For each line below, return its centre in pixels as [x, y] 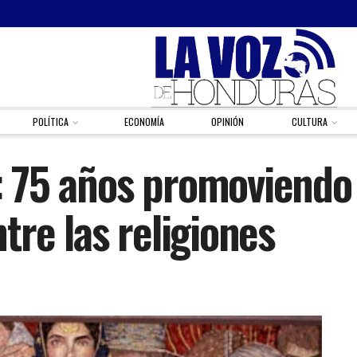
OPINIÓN [228, 122]
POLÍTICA [51, 122]
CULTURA [309, 122]
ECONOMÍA [144, 122]
